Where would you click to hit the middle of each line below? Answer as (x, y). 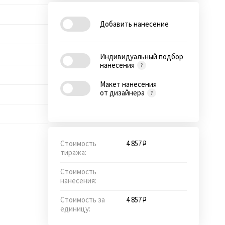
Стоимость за (83, 199)
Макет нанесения (128, 84)
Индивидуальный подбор (142, 56)
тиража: (73, 152)
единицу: (75, 208)
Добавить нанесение (134, 24)
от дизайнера (123, 92)
